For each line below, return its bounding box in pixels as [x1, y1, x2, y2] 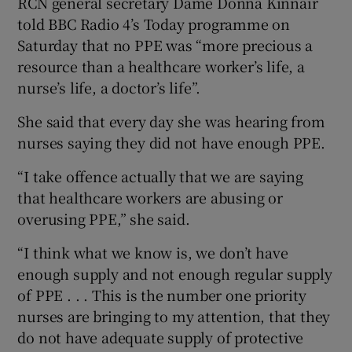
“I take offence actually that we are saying [17, 165, 303, 186]
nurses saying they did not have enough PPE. [17, 131, 325, 152]
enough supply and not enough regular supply [17, 262, 332, 284]
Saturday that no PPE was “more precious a [17, 34, 313, 55]
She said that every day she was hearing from [17, 110, 325, 131]
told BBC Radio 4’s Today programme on [17, 13, 291, 34]
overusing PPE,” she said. [17, 207, 190, 229]
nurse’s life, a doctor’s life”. [17, 76, 201, 97]
